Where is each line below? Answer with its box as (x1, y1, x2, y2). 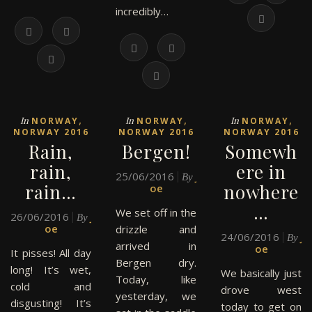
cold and (10, 279, 91, 293)
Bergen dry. (116, 256, 196, 270)
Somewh (225, 139, 297, 164)
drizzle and (116, 222, 196, 236)
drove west (221, 283, 302, 297)
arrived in (116, 239, 196, 253)
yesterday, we (116, 289, 196, 303)
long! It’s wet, (10, 263, 91, 276)
